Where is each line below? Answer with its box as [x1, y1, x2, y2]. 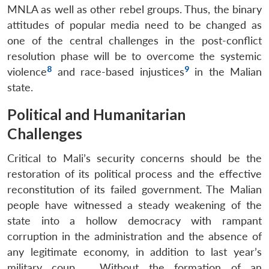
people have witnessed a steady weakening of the [7, 198, 262, 211]
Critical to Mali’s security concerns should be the [7, 151, 262, 165]
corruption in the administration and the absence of [7, 229, 262, 243]
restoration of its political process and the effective [7, 167, 262, 180]
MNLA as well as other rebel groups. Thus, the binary [7, 2, 262, 16]
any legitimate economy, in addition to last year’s [7, 245, 262, 258]
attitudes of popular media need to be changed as [7, 18, 262, 31]
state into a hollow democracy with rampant [7, 214, 262, 227]
